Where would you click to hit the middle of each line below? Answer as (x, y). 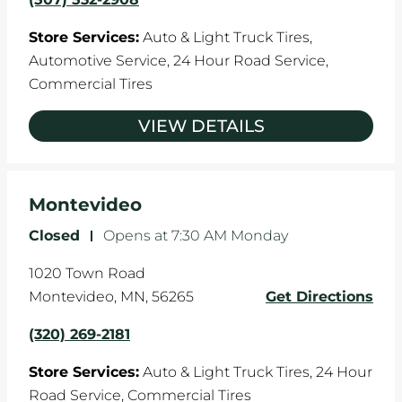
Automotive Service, (101, 61)
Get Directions (319, 297)
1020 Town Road (87, 274)
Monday (259, 236)
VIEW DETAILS (201, 127)
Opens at (135, 236)
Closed (54, 236)
